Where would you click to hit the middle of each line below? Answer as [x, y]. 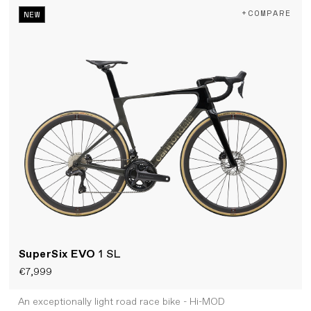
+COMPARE [267, 13]
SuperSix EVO [59, 254]
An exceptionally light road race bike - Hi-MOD [121, 302]
